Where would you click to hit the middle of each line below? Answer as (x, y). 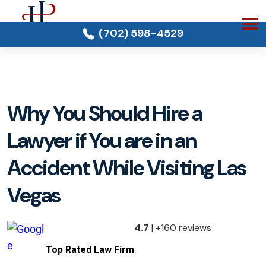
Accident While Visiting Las (127, 168)
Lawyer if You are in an (102, 140)
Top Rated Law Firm (90, 250)
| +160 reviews (180, 228)
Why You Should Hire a (104, 113)
